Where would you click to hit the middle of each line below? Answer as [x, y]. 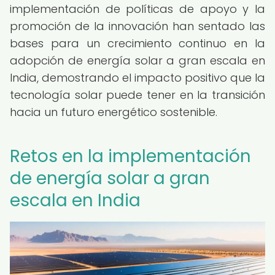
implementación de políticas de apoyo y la [137, 9]
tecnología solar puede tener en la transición [137, 95]
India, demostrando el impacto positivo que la [137, 78]
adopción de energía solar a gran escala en [137, 60]
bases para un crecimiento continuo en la [137, 43]
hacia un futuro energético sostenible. [114, 112]
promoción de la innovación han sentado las [137, 26]
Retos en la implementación [130, 156]
